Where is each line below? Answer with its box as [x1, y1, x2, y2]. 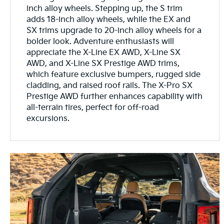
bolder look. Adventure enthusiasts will [26, 36, 174, 46]
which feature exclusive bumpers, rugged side [26, 69, 201, 79]
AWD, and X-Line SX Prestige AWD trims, [26, 58, 180, 68]
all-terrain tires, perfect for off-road [26, 102, 159, 112]
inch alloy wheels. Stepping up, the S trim [26, 3, 183, 13]
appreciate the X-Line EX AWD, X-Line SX [26, 47, 181, 57]
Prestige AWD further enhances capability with [26, 91, 203, 101]
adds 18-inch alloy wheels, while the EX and [26, 14, 191, 24]
